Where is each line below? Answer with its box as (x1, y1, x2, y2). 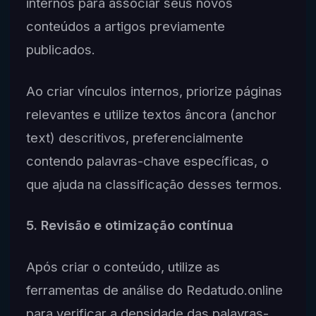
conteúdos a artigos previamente (25, 18, 225, 34)
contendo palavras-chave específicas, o (25, 152, 269, 169)
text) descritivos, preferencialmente (25, 129, 243, 145)
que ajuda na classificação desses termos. (25, 176, 282, 192)
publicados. (25, 41, 95, 57)
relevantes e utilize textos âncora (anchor (25, 106, 276, 122)
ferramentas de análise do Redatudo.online (25, 282, 283, 298)
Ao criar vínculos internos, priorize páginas (25, 83, 282, 99)
